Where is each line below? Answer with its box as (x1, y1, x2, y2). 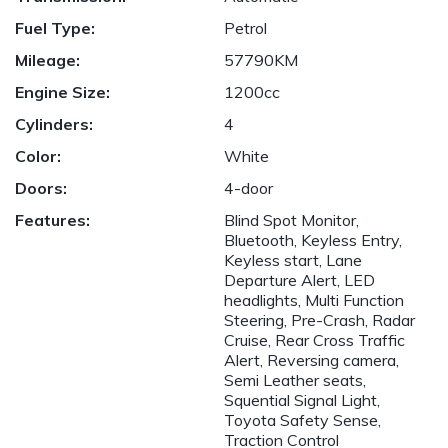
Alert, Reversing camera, (224, 350, 399, 370)
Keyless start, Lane (224, 250, 362, 270)
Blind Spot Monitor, (224, 210, 359, 230)
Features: (15, 210, 90, 230)
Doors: (15, 178, 67, 198)
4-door (224, 178, 273, 198)
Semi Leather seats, (224, 370, 366, 390)
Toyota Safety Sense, (224, 410, 381, 430)
